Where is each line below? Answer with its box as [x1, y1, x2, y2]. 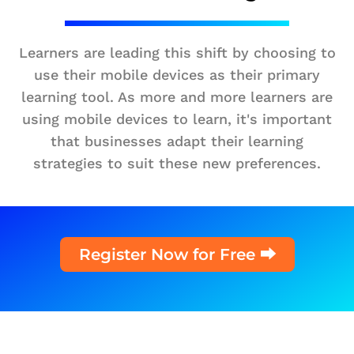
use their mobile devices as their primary [34, 66, 320, 83]
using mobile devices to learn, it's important [22, 110, 332, 127]
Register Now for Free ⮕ [78, 244, 276, 264]
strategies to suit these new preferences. [33, 154, 321, 171]
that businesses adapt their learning [51, 132, 303, 149]
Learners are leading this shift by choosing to [18, 43, 336, 61]
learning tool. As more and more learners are [21, 88, 333, 105]
